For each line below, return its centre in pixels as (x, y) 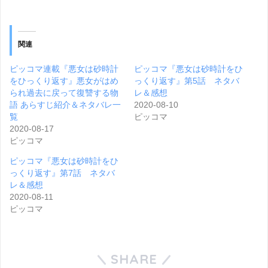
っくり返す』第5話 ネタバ (187, 80)
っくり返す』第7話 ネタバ (62, 173)
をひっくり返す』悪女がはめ (64, 80)
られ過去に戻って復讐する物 (64, 92)
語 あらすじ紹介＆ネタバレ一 (65, 104)
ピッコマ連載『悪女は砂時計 (64, 68)
